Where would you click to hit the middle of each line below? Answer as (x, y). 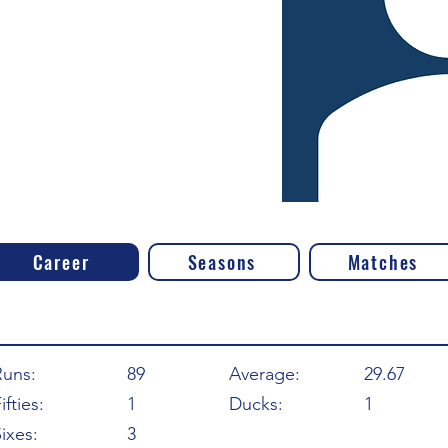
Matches (383, 262)
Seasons (222, 262)
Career (61, 262)
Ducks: (256, 404)
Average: (264, 374)
